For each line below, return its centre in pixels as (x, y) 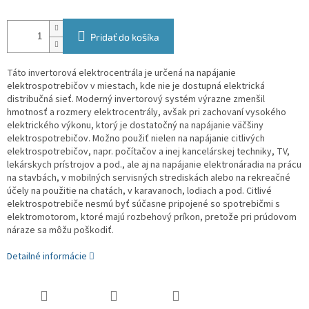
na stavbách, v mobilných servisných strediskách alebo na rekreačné (149, 178)
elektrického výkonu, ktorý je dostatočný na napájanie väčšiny (135, 126)
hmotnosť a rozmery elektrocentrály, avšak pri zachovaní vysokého (147, 113)
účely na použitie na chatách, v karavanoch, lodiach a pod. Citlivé (139, 191)
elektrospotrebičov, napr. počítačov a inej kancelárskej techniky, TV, (148, 152)
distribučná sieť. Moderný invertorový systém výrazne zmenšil (136, 100)
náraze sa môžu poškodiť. (61, 231)
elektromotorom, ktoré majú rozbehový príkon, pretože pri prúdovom (152, 218)
